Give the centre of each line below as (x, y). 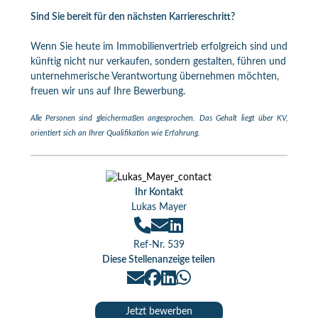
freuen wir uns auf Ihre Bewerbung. (108, 92)
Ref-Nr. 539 (159, 245)
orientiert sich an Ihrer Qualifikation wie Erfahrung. (115, 133)
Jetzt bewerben (159, 312)
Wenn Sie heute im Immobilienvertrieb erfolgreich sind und (159, 47)
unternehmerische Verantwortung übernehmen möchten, (154, 77)
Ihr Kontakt (159, 192)
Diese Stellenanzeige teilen (159, 260)
